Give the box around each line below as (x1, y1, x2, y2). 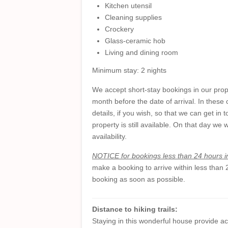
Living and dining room (105, 48, 178, 56)
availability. (92, 132, 127, 140)
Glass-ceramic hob (105, 37, 165, 45)
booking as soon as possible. (92, 175, 185, 183)
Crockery (105, 25, 134, 33)
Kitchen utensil (105, 2, 152, 10)
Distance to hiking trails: (92, 205, 180, 213)
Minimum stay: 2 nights (92, 66, 166, 74)
